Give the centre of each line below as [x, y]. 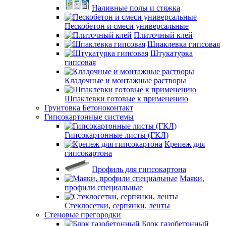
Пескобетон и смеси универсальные [127, 26]
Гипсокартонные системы [89, 117]
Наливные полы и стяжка [136, 8]
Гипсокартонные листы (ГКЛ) [117, 135]
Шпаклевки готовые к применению [126, 99]
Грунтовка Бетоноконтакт [89, 108]
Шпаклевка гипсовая [184, 44]
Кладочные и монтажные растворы [125, 80]
